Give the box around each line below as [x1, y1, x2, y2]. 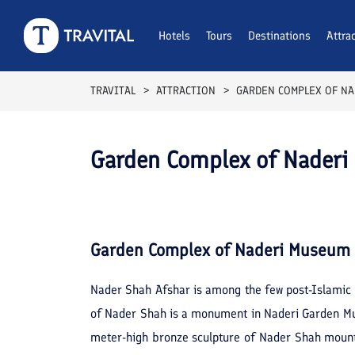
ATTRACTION [156, 84, 216, 97]
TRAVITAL [90, 84, 136, 97]
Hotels [158, 29, 190, 43]
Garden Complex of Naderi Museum [90, 239, 350, 261]
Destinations [248, 29, 311, 43]
